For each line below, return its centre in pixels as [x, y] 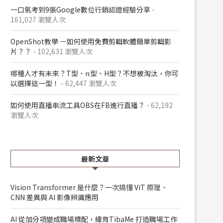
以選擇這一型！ [35, 83]
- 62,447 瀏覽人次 [88, 83]
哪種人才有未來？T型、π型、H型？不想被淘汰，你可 [95, 73]
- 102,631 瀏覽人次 [62, 51]
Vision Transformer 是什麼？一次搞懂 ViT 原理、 [89, 187]
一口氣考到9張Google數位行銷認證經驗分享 [80, 9]
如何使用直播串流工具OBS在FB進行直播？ [78, 105]
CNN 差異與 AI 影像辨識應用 [55, 197]
